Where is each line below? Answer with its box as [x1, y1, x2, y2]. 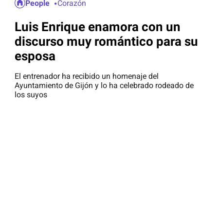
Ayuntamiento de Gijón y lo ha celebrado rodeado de [15, 81, 194, 91]
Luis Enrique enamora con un [15, 19, 181, 34]
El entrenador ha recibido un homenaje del [15, 72, 159, 81]
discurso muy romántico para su [15, 34, 198, 49]
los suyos [15, 90, 47, 100]
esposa [15, 48, 55, 63]
